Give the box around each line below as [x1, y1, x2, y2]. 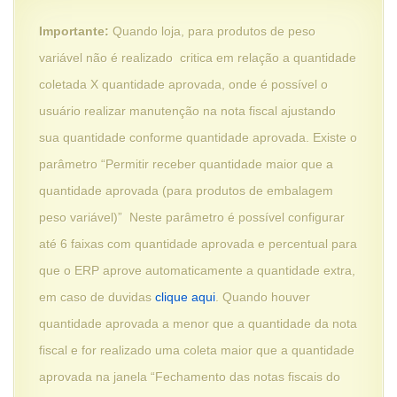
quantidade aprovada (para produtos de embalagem [39, 183, 333, 198]
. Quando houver [215, 289, 310, 304]
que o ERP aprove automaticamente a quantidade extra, [39, 262, 355, 277]
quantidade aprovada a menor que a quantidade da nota [39, 315, 357, 331]
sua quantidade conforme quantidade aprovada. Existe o [39, 129, 357, 144]
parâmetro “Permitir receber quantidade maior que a [39, 156, 333, 171]
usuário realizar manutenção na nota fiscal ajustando [39, 103, 336, 118]
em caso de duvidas [39, 289, 155, 304]
